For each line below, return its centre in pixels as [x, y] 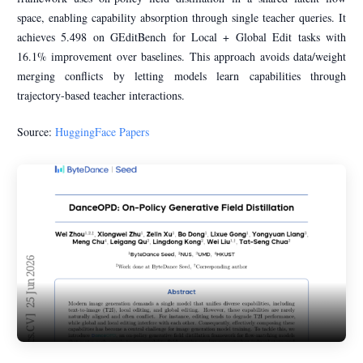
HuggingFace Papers [102, 132]
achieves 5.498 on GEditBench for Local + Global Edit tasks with [181, 37]
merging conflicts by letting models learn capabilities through [181, 76]
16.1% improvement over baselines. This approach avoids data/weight [181, 57]
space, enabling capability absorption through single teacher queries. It [181, 18]
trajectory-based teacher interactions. [101, 96]
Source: [36, 132]
